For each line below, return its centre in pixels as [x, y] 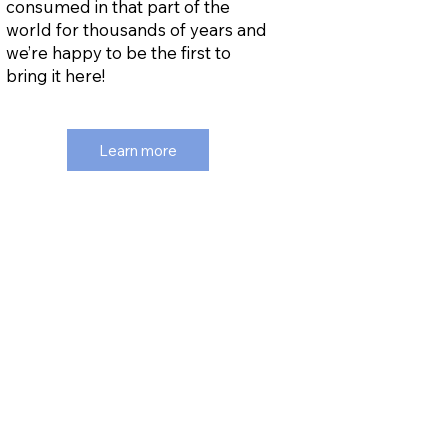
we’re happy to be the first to [118, 52]
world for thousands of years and [136, 29]
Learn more [138, 150]
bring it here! [55, 75]
